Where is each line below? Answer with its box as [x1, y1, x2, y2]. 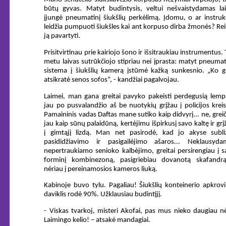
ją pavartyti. [44, 32, 81, 40]
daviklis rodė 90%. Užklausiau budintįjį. [44, 191, 162, 199]
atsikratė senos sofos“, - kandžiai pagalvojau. [44, 76, 180, 84]
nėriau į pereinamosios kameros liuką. [44, 165, 158, 173]
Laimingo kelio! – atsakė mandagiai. [44, 216, 151, 224]
